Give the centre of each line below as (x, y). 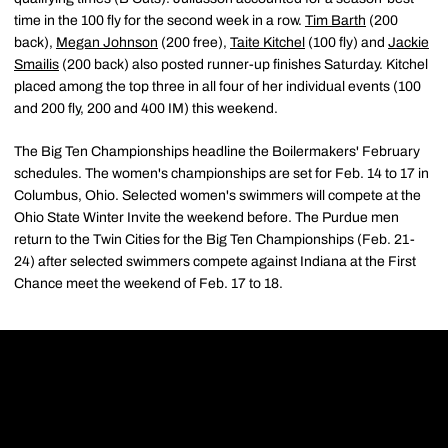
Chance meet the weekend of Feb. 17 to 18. (148, 283)
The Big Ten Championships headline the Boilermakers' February (217, 151)
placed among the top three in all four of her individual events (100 (217, 86)
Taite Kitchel (267, 42)
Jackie (408, 42)
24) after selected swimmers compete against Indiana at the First (215, 261)
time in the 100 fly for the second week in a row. (159, 20)
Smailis (36, 64)
